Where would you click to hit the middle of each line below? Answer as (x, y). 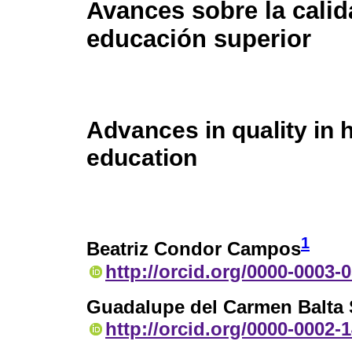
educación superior (199, 39)
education (142, 158)
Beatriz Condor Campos (194, 249)
